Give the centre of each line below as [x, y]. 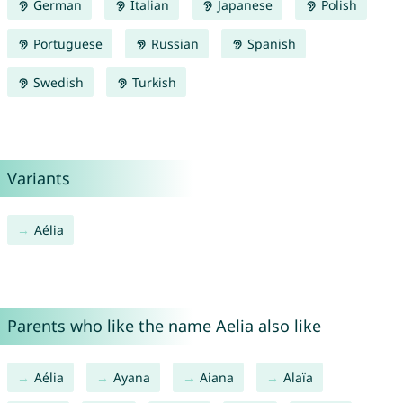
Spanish [269, 44]
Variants [38, 179]
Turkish [152, 83]
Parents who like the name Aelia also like [164, 326]
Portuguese [66, 44]
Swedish [56, 83]
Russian [173, 44]
